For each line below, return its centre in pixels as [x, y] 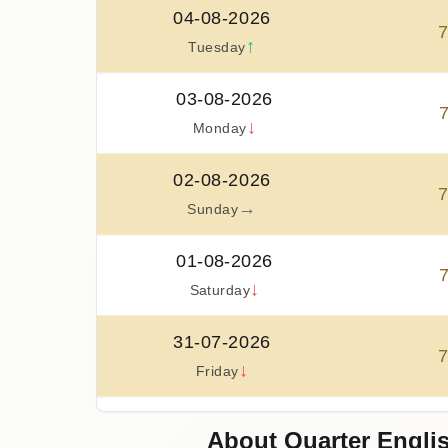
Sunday [213, 210]
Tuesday [217, 48]
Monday [219, 129]
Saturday [220, 291]
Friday [217, 372]
